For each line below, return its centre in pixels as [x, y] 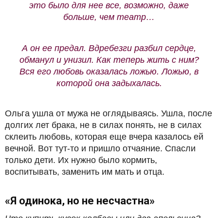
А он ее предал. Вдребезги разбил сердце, [109, 48]
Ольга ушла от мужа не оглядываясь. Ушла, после [109, 114]
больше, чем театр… [109, 17]
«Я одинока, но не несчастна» [80, 201]
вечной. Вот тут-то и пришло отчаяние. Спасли [100, 149]
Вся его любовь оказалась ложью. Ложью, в [109, 72]
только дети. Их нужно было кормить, [81, 160]
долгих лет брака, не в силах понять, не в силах [103, 125]
